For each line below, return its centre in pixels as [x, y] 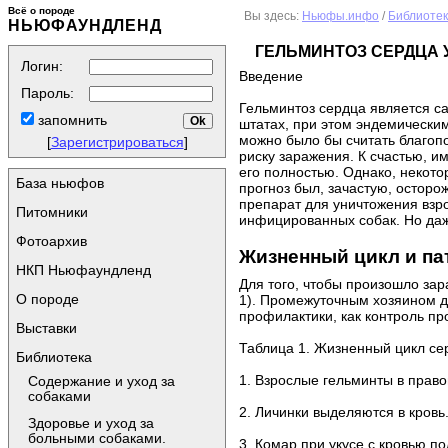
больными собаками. [97, 438]
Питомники [52, 212]
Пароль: [47, 93]
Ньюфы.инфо [340, 16]
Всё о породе [41, 10]
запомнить [70, 120]
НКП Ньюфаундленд [83, 270]
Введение [271, 75]
